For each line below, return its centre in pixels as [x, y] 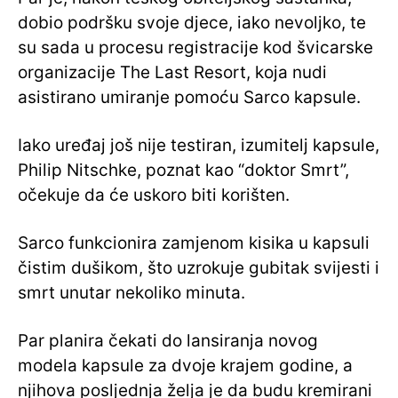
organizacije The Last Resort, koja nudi [172, 72]
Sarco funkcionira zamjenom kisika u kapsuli [194, 243]
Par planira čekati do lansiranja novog [168, 340]
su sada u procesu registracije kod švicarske [195, 47]
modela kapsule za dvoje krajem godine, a [185, 365]
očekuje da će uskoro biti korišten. [154, 195]
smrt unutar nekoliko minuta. [131, 292]
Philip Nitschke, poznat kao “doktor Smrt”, [183, 170]
